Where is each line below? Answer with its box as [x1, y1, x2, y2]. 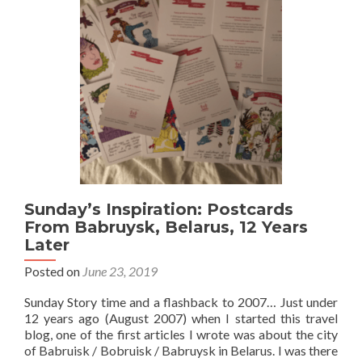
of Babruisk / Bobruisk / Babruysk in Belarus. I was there [24, 343, 338, 358]
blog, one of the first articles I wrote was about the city [24, 326, 338, 342]
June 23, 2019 [82, 263, 158, 279]
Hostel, [68, 37, 108, 53]
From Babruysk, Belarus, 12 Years [24, 217, 308, 237]
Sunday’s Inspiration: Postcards [24, 200, 293, 219]
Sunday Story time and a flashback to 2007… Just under [24, 294, 338, 309]
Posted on [24, 263, 82, 279]
